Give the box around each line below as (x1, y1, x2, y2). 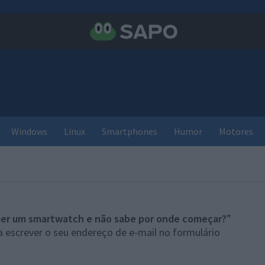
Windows (11, 125, 47, 137)
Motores (219, 125, 253, 137)
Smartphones (102, 125, 157, 137)
